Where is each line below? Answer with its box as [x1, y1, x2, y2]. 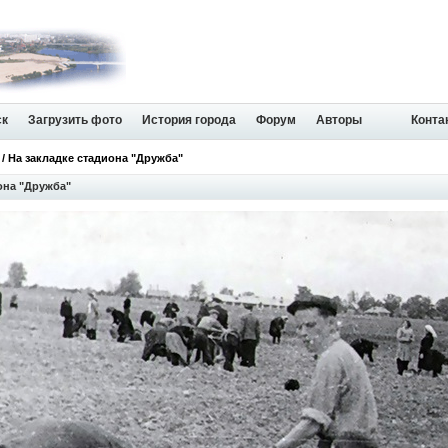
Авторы [316, 113, 362, 127]
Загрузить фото [28, 113, 122, 127]
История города [142, 113, 236, 127]
